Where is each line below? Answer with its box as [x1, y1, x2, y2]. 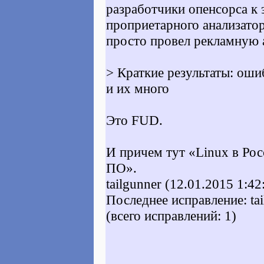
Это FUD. [106, 113, 163, 128]
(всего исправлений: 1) [106, 208, 236, 223]
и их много [106, 81, 169, 96]
